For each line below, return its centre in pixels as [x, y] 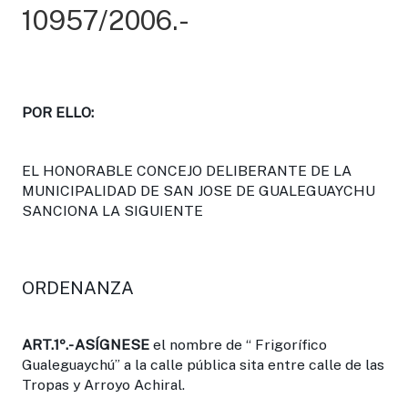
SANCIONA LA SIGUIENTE [112, 210]
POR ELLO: [58, 112]
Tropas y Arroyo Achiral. [103, 384]
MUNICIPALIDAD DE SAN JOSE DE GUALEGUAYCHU [199, 190]
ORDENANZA [78, 287]
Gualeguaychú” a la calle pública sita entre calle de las [203, 364]
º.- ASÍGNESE [104, 344]
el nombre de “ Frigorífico [238, 344]
